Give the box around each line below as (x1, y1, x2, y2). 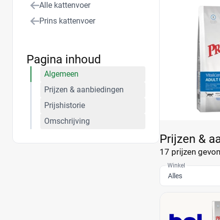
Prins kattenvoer (39, 16, 95, 26)
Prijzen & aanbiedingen (44, 85, 124, 94)
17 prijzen (160, 147, 196, 157)
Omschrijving (44, 116, 90, 126)
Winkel (167, 162, 185, 169)
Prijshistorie (44, 101, 85, 110)
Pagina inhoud (27, 53, 101, 66)
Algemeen (44, 69, 79, 79)
